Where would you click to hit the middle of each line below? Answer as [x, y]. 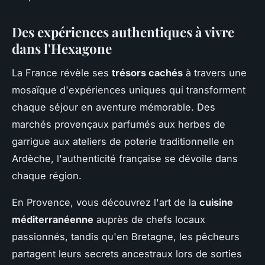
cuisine [216, 202]
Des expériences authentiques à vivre [123, 32]
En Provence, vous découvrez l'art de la [106, 202]
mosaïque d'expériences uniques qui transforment [129, 90]
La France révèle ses [62, 72]
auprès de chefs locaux [149, 219]
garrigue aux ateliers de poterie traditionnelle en [123, 141]
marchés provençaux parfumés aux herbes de [119, 124]
